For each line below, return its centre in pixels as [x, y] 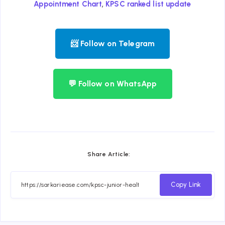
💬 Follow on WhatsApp [113, 83]
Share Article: [109, 154]
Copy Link [186, 185]
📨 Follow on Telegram [113, 43]
